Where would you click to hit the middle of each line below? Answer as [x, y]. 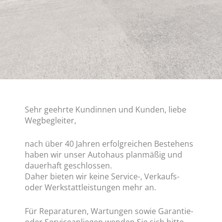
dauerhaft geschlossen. [68, 166]
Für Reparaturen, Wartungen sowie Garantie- [109, 211]
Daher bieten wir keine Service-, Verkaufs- [102, 177]
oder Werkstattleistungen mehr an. [90, 188]
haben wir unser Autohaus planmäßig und [104, 155]
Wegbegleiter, [51, 120]
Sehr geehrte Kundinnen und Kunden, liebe [106, 109]
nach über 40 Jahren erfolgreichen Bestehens [109, 144]
